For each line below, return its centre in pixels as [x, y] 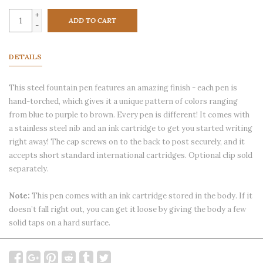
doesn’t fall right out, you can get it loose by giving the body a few [127, 209]
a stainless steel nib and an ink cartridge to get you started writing [131, 128]
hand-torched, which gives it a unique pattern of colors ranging [123, 101]
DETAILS [26, 57]
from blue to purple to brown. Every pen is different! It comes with [129, 115]
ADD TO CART [92, 20]
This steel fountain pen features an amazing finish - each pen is [123, 88]
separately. [29, 169]
